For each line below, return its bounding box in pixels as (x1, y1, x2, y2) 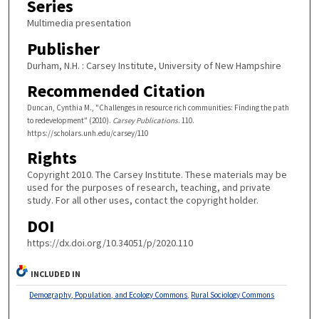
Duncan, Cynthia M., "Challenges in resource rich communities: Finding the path (26, 103, 289, 113)
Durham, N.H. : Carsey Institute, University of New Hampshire (26, 58, 281, 72)
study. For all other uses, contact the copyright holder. (26, 193, 258, 206)
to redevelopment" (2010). (26, 115, 113, 126)
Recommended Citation (26, 80, 205, 103)
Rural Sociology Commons (191, 290, 275, 300)
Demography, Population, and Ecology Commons (29, 290, 188, 300)
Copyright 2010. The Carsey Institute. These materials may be (26, 167, 287, 181)
